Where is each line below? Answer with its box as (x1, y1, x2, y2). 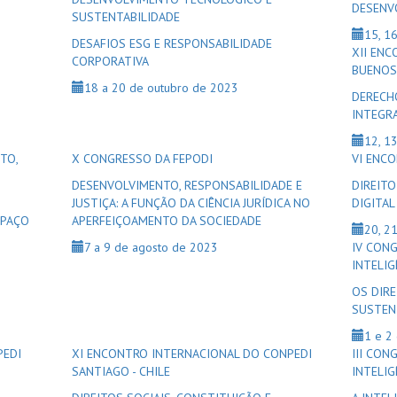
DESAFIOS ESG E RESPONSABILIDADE (71, 35, 272, 51)
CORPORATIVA (71, 53, 149, 69)
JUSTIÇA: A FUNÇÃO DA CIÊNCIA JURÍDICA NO (71, 195, 310, 211)
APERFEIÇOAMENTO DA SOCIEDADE (71, 213, 261, 229)
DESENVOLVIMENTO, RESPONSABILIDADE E (71, 177, 302, 193)
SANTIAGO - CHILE (71, 363, 170, 379)
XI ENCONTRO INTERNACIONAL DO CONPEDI (71, 346, 312, 362)
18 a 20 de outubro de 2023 (83, 80, 238, 96)
